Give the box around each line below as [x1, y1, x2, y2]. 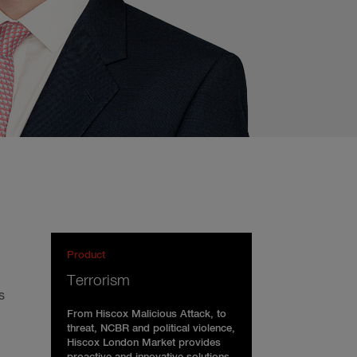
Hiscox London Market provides [67, 338, 221, 348]
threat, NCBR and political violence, [67, 324, 235, 334]
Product [67, 250, 105, 261]
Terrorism [67, 273, 130, 288]
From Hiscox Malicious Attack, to [67, 309, 226, 320]
